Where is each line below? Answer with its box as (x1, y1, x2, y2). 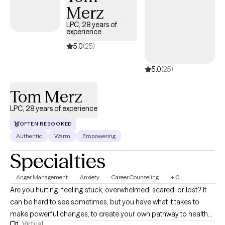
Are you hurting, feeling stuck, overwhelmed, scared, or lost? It (10, 185, 206, 194)
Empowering (82, 132, 116, 140)
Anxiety (80, 173, 99, 181)
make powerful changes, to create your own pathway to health (10, 209, 208, 218)
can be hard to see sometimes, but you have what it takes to (10, 197, 199, 206)
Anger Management (16, 173, 68, 181)
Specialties (10, 148, 105, 173)
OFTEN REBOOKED (19, 121, 72, 128)
